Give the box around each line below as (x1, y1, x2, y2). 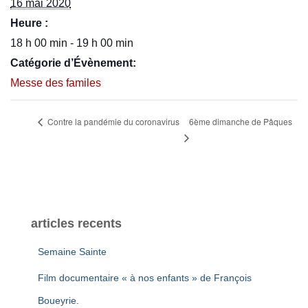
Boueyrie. (38, 295, 79, 307)
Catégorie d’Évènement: (10, 57, 136, 69)
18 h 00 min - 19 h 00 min (10, 37, 133, 49)
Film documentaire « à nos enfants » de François (38, 272, 252, 284)
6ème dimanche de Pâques (189, 115, 293, 127)
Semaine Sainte (38, 246, 107, 258)
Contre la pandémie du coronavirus (45, 115, 179, 128)
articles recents (31, 217, 122, 231)
